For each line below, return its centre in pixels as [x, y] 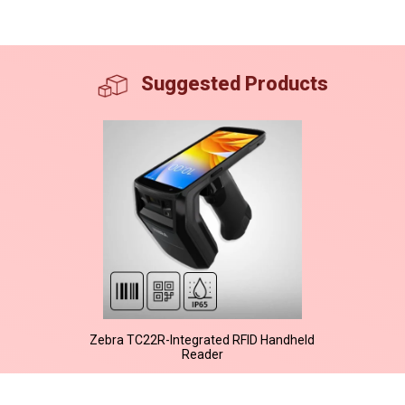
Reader [202, 354]
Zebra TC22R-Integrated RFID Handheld [202, 339]
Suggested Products [234, 83]
